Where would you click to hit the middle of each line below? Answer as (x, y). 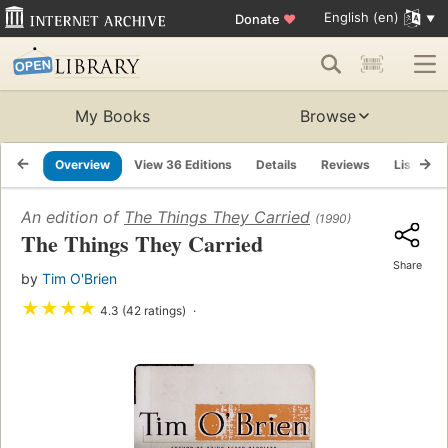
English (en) (361, 17)
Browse (328, 116)
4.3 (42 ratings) (143, 311)
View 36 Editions (183, 165)
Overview (82, 165)
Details (276, 165)
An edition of (72, 217)
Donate (258, 18)
